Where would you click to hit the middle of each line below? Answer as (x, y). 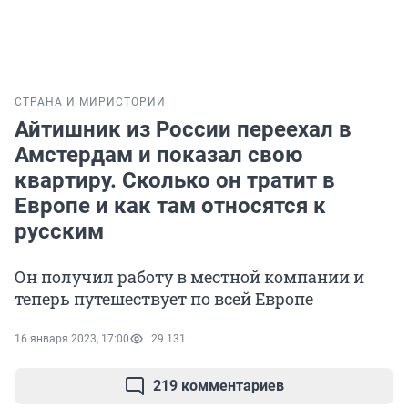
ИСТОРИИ (136, 102)
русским (59, 232)
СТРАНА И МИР (61, 102)
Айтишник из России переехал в (183, 130)
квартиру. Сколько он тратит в (175, 181)
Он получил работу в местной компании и (189, 277)
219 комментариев (219, 386)
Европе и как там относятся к (170, 206)
